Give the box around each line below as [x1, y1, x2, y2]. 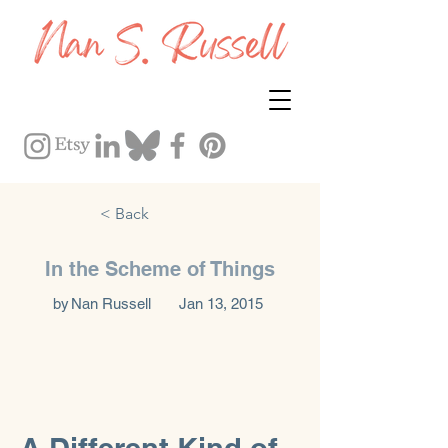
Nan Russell [71, 295, 151, 312]
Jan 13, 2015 [179, 295, 263, 312]
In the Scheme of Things [45, 257, 275, 281]
